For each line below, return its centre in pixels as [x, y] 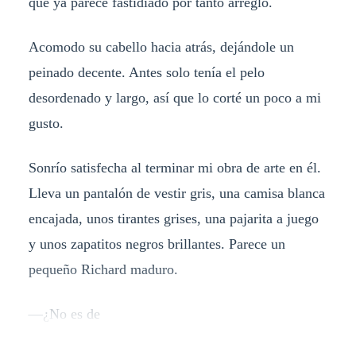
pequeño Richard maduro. [103, 270]
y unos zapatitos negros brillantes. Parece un [157, 244]
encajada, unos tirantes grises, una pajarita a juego [173, 219]
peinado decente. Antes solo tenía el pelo [146, 73]
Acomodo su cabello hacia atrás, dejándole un [161, 47]
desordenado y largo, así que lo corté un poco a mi [174, 98]
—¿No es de [64, 314]
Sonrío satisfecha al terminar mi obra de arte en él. [174, 168]
